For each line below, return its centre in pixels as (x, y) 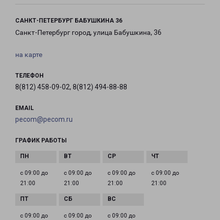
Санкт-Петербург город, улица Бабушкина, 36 (88, 33)
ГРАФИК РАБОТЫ (41, 141)
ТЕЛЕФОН (29, 76)
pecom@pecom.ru (44, 120)
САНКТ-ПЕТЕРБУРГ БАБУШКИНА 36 (69, 21)
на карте (29, 55)
